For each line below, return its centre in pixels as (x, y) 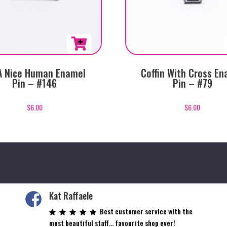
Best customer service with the (146, 211)
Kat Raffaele (71, 195)
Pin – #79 (192, 83)
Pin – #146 (35, 83)
